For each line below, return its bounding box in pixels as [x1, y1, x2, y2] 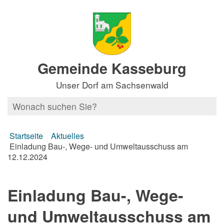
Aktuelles [51, 130, 84, 141]
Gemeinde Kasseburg [37, 58, 186, 78]
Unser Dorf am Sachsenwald [55, 78, 168, 91]
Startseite [9, 130, 43, 141]
